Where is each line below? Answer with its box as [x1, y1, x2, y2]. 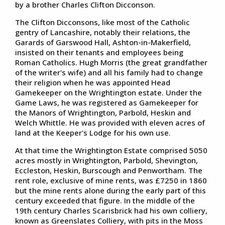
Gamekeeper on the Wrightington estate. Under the [15, 87, 202, 97]
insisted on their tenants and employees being [15, 47, 183, 57]
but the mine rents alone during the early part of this [15, 185, 206, 195]
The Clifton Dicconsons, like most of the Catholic [15, 17, 190, 27]
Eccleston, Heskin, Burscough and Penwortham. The [15, 165, 202, 175]
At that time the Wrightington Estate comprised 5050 [15, 145, 207, 155]
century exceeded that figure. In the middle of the [15, 195, 195, 205]
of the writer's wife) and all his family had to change [15, 67, 203, 77]
